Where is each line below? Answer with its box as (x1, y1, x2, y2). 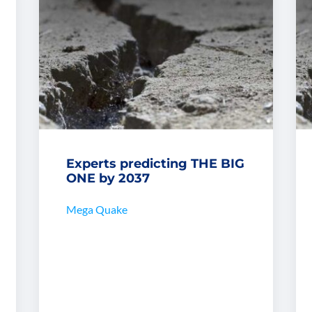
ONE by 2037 (65, 171, 150, 187)
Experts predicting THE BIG (65, 156, 244, 172)
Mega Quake (65, 203, 127, 217)
